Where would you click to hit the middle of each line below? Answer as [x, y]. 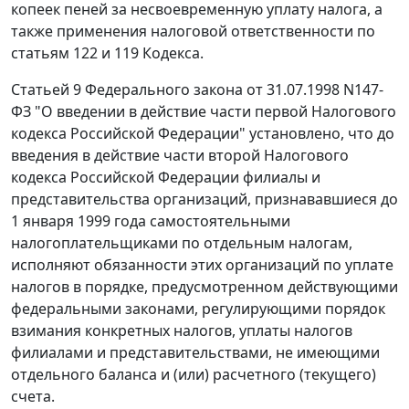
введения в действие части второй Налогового [180, 156]
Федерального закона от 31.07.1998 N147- [232, 90]
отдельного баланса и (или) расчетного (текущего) [194, 375]
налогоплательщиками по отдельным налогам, [182, 243]
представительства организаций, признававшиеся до [204, 199]
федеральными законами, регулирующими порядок [198, 309]
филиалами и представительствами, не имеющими [195, 353]
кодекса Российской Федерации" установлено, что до [203, 134]
